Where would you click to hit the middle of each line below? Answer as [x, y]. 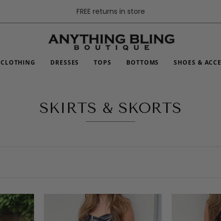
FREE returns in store [110, 11]
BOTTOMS [143, 62]
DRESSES [65, 62]
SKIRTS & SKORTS [110, 108]
